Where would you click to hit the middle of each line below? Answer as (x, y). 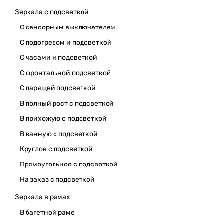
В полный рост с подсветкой (67, 104)
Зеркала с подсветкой (52, 12)
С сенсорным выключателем (68, 27)
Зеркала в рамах (42, 197)
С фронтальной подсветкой (65, 73)
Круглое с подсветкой (56, 149)
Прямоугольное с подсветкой (69, 165)
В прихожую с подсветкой (63, 119)
